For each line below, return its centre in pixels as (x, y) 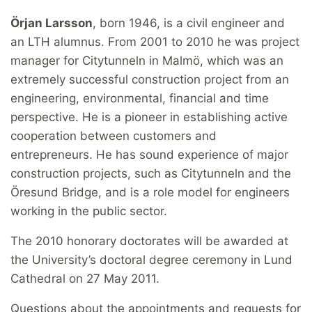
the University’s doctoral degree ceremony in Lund (151, 260)
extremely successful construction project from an (150, 80)
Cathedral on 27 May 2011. (85, 279)
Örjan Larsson (52, 23)
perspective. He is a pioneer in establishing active (149, 117)
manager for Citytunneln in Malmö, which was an (147, 61)
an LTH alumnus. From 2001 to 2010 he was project (155, 42)
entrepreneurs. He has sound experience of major (149, 155)
